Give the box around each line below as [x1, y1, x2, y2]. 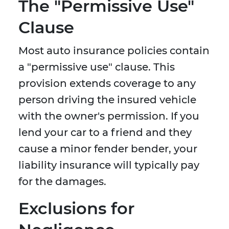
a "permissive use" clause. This [18, 61, 175, 74]
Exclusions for [18, 198, 134, 219]
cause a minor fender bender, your [18, 143, 197, 155]
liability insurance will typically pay [18, 159, 199, 172]
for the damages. [18, 175, 106, 188]
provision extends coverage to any [18, 77, 196, 90]
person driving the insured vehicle [18, 94, 196, 106]
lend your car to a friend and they [18, 126, 192, 139]
